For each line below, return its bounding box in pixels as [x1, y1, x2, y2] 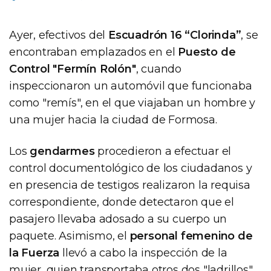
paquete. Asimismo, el [9, 229, 130, 243]
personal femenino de [129, 229, 253, 243]
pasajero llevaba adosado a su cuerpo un [9, 212, 227, 226]
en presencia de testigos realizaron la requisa [9, 178, 250, 192]
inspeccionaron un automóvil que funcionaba [9, 79, 252, 93]
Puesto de [178, 45, 236, 59]
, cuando [135, 62, 182, 76]
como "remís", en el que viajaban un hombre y [9, 96, 256, 109]
